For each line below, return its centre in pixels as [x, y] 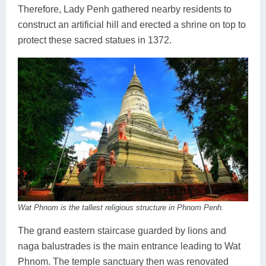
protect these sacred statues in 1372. [95, 40]
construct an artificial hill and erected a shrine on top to [132, 24]
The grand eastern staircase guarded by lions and [122, 231]
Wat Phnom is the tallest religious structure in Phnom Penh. [121, 208]
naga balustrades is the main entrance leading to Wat [129, 246]
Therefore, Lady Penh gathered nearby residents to [125, 9]
